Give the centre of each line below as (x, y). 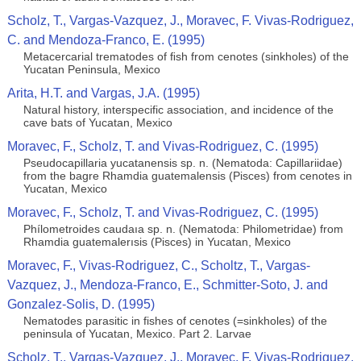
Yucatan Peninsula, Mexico (91, 69)
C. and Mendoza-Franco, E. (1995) (106, 40)
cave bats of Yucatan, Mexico (98, 122)
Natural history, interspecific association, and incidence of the (178, 110)
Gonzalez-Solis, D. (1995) (81, 304)
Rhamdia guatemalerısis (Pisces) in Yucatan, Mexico (157, 242)
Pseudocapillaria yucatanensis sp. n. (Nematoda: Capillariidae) (183, 163)
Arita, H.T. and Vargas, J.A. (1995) (103, 93)
